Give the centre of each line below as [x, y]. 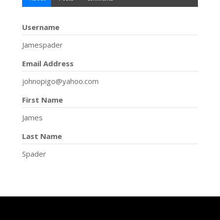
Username [41, 27]
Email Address [48, 63]
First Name [42, 100]
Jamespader [42, 45]
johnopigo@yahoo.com [60, 81]
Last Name [42, 136]
